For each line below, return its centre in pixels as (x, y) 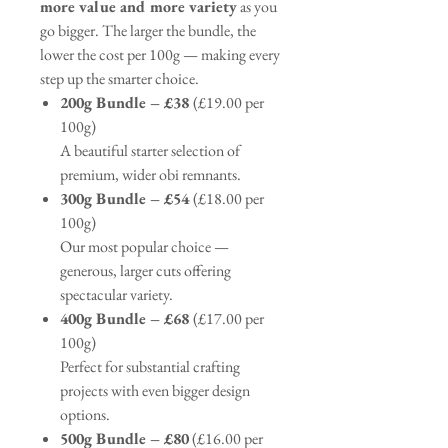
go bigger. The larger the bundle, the (148, 31)
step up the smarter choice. (119, 79)
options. (85, 415)
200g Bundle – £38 (126, 103)
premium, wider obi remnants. (150, 175)
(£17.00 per (228, 319)
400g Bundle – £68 (126, 319)
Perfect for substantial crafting (150, 367)
